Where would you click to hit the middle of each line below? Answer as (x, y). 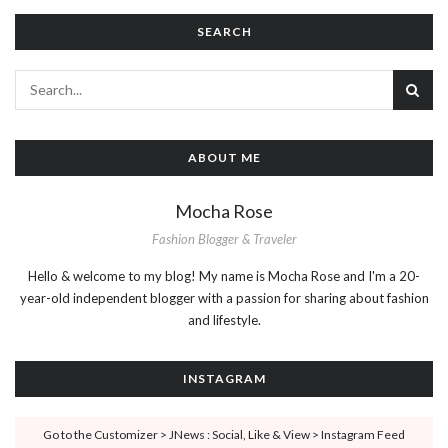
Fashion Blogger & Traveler (224, 239)
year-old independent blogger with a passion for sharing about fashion (224, 298)
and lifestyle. (224, 320)
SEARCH (224, 31)
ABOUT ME (224, 157)
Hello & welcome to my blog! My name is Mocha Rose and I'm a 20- (224, 276)
